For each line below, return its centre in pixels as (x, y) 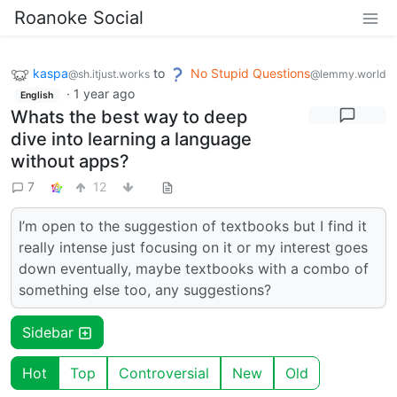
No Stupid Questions (250, 73)
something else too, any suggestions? (145, 290)
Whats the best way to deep (129, 117)
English (36, 95)
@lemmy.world (348, 74)
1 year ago (104, 93)
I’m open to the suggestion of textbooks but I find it (193, 226)
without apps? (70, 162)
